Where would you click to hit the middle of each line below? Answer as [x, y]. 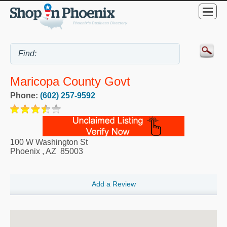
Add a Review [113, 184]
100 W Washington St [49, 142]
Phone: [25, 96]
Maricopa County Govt [70, 82]
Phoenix [25, 152]
